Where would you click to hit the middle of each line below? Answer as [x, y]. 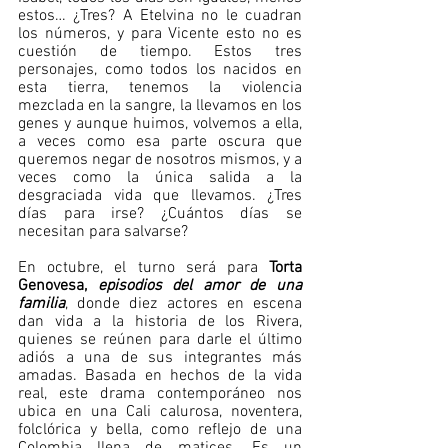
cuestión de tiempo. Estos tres [160, 52]
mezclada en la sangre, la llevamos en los [160, 106]
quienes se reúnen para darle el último [160, 340]
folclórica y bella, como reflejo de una [160, 430]
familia [41, 304]
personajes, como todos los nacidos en [160, 70]
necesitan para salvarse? [103, 232]
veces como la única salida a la [160, 178]
